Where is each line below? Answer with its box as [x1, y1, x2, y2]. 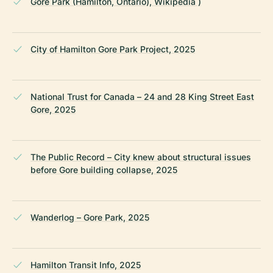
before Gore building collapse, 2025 [30, 164, 177, 175]
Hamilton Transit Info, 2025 [30, 259, 141, 270]
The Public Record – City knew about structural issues [30, 151, 251, 162]
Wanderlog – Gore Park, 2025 [30, 211, 149, 222]
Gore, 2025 [30, 104, 76, 115]
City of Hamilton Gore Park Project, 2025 [30, 43, 195, 54]
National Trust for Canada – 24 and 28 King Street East [30, 91, 254, 102]
